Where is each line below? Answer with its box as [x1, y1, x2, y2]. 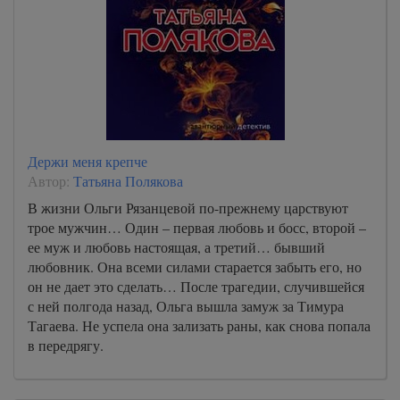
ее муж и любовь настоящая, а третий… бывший [28, 237, 325, 256]
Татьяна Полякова [73, 171, 183, 190]
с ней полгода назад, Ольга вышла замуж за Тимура [28, 296, 344, 315]
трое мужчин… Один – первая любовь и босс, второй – [28, 218, 366, 237]
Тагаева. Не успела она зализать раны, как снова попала [28, 316, 371, 335]
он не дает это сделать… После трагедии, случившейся [28, 277, 364, 296]
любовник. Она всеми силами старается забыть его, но [28, 257, 362, 276]
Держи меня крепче [28, 152, 147, 171]
